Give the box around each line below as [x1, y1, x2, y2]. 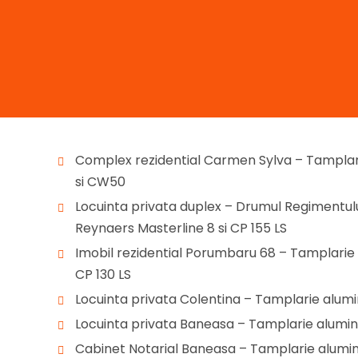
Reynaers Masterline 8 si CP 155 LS [75, 218, 287, 237]
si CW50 [75, 172, 125, 191]
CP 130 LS [75, 265, 131, 284]
